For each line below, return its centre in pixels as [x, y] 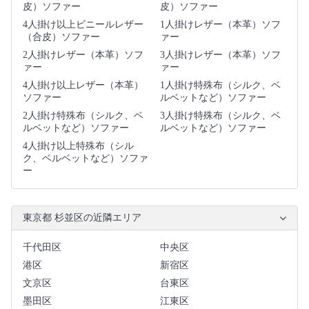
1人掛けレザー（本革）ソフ [220, 24]
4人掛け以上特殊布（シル [78, 146]
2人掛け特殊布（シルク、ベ [83, 115]
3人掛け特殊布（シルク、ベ [220, 115]
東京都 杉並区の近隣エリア [82, 217]
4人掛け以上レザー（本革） [83, 85]
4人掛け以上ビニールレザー [83, 24]
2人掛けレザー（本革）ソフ [83, 54]
